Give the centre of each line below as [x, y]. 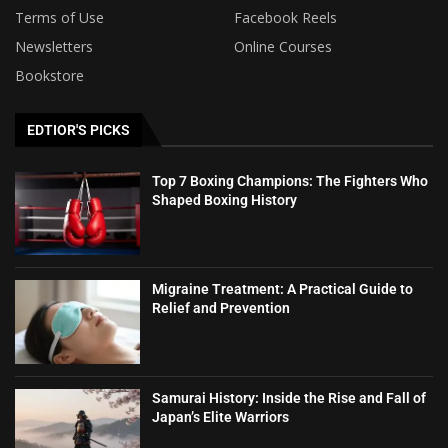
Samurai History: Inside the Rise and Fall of [289, 398]
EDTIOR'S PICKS [78, 129]
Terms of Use [59, 17]
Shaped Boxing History [225, 199]
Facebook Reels [285, 17]
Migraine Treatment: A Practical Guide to [283, 289]
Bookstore [49, 75]
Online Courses [283, 46]
